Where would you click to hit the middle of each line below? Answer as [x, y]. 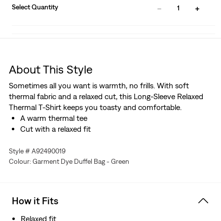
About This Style [51, 69]
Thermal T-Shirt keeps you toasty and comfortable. [95, 107]
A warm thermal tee [54, 118]
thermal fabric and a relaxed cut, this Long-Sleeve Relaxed [106, 96]
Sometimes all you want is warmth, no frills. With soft [99, 86]
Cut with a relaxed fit [55, 129]
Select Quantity [35, 7]
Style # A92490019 [37, 151]
